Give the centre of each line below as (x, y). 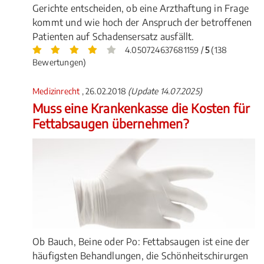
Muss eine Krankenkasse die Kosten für (141, 108)
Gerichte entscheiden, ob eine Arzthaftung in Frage (141, 9)
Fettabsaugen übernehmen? (110, 124)
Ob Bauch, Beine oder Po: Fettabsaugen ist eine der (141, 241)
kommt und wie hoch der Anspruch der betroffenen (142, 23)
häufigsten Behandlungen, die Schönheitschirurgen (141, 255)
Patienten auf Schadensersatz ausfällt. (113, 37)
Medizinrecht (57, 91)
